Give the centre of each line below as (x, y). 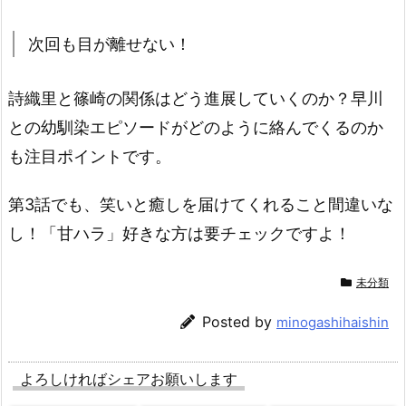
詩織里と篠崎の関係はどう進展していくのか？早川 (196, 99)
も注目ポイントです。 (90, 157)
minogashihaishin (333, 322)
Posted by (239, 321)
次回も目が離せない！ (110, 44)
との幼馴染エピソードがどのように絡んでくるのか (196, 128)
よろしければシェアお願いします (129, 378)
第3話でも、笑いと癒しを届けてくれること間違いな (201, 205)
